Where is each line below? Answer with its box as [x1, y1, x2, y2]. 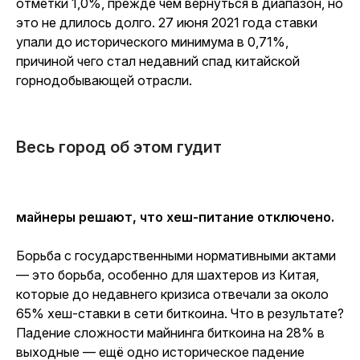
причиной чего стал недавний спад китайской [16, 53, 300, 69]
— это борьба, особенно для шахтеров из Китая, [16, 267, 319, 283]
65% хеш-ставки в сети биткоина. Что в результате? [16, 305, 344, 321]
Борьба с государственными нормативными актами [16, 247, 336, 264]
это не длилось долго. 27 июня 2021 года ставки [16, 14, 317, 31]
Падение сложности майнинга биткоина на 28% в [16, 325, 325, 341]
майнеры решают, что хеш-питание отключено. [16, 209, 334, 225]
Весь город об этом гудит [16, 137, 222, 157]
